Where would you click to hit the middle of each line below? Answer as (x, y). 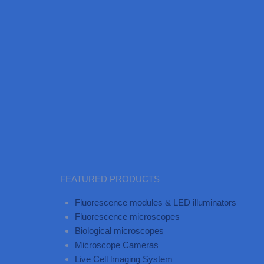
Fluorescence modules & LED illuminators (156, 202)
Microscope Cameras (117, 245)
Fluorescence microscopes (127, 217)
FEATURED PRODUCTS (110, 179)
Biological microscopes (119, 231)
